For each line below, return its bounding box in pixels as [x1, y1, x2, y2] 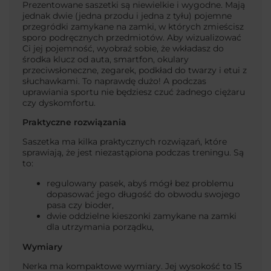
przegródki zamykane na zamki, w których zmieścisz [22, 21, 244, 32]
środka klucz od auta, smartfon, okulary [22, 53, 189, 65]
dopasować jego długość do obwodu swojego [47, 189, 240, 200]
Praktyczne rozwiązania [22, 116, 126, 128]
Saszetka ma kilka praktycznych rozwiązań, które [22, 136, 227, 148]
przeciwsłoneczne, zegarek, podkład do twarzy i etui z [22, 64, 247, 76]
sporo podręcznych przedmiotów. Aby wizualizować [22, 31, 241, 43]
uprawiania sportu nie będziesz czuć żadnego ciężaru [22, 86, 245, 97]
